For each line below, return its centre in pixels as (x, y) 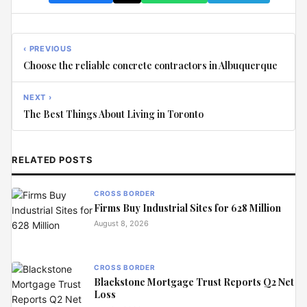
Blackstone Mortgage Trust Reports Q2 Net (194, 282)
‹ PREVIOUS (48, 48)
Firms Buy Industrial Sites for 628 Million (187, 208)
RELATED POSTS (52, 159)
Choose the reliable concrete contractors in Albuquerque (150, 65)
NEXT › (38, 97)
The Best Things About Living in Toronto (113, 114)
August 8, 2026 (121, 223)
